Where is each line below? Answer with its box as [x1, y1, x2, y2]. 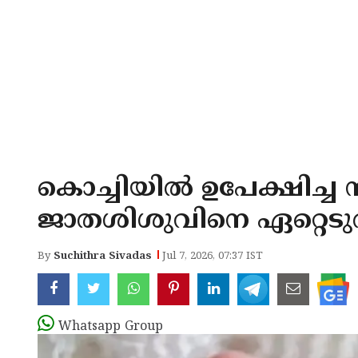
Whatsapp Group [58, 319, 163, 335]
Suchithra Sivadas [54, 250, 152, 263]
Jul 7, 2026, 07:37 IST [162, 250, 263, 263]
